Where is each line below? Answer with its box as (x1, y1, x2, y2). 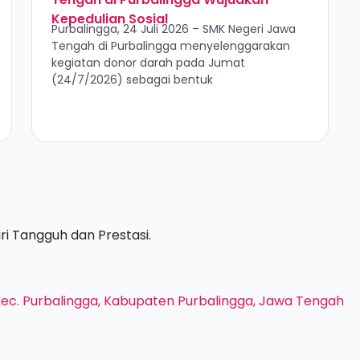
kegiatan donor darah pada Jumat (51, 55, 245, 71)
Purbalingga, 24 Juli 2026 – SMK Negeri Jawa (51, 21, 296, 37)
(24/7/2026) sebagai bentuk (51, 72, 213, 88)
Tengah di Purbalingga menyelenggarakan (51, 38, 290, 54)
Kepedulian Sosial (51, 10, 168, 28)
